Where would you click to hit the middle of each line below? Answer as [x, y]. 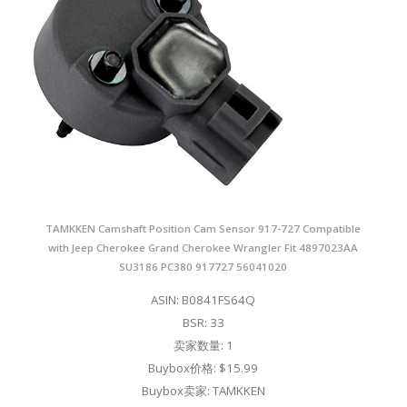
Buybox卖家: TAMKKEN [203, 390]
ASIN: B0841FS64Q [203, 299]
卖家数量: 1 [203, 345]
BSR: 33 [203, 322]
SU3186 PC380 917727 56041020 [203, 266]
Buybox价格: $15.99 [203, 367]
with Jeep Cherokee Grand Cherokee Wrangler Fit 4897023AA [203, 247]
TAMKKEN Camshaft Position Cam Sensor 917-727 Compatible [203, 228]
